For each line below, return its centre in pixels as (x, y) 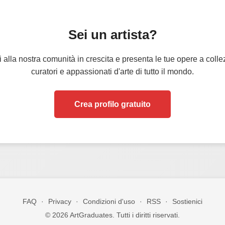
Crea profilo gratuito (113, 104)
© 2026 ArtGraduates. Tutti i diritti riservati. (113, 215)
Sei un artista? (113, 34)
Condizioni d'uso (109, 201)
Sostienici (187, 201)
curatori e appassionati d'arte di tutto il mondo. (113, 71)
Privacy (60, 201)
